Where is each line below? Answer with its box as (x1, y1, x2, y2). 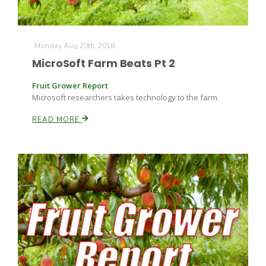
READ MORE (32, 115, 82, 124)
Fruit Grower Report (32, 80, 108, 91)
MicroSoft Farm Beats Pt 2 (32, 56, 175, 71)
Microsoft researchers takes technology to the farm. (32, 92, 219, 103)
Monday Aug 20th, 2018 (34, 41, 115, 50)
